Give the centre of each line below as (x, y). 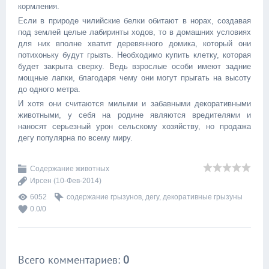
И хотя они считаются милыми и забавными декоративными (134, 104)
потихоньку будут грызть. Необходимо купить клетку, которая (134, 55)
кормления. (39, 7)
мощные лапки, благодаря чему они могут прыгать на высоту (134, 78)
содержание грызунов (104, 197)
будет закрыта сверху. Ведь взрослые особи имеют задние (134, 67)
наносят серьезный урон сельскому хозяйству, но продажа (134, 127)
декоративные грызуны (203, 197)
